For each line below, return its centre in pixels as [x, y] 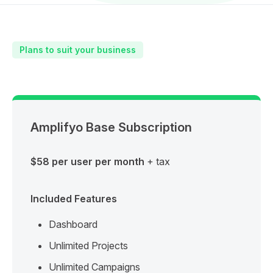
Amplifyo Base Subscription [111, 127]
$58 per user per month [87, 161]
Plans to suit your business [77, 49]
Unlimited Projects [88, 245]
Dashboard [73, 224]
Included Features [74, 198]
